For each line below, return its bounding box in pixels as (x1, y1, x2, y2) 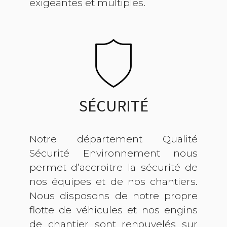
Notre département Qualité (29, 133, 198, 145)
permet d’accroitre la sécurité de (29, 161, 198, 174)
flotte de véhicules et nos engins (29, 204, 198, 216)
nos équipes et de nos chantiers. (29, 175, 198, 188)
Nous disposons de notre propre (29, 190, 198, 202)
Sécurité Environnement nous (29, 147, 198, 160)
